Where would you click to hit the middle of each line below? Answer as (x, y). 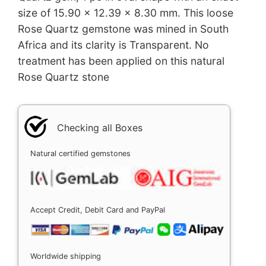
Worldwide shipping (66, 256)
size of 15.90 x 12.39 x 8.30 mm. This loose (126, 13)
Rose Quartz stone (64, 77)
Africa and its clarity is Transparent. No (113, 45)
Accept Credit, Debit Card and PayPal (98, 210)
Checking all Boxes (100, 127)
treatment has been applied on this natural (121, 61)
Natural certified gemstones (80, 153)
